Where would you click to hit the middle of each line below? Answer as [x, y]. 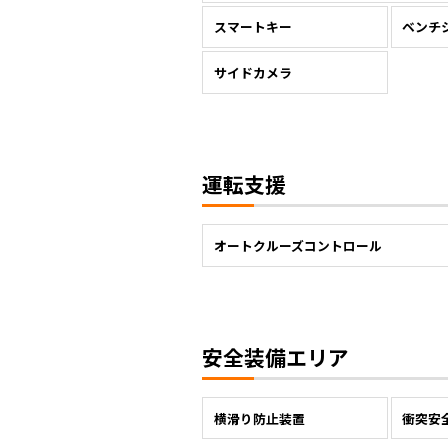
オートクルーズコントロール [297, 245]
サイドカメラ [252, 73]
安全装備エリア [275, 356]
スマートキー [252, 27]
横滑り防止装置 [259, 418]
